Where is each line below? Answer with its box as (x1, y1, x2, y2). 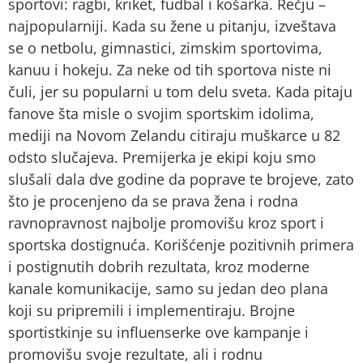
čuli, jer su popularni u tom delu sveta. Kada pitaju (8, 81, 352, 101)
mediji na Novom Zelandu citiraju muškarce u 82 (8, 125, 340, 145)
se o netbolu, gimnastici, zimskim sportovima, (8, 37, 322, 58)
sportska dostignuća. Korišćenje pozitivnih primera (8, 234, 354, 254)
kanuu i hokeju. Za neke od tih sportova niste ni (8, 59, 331, 79)
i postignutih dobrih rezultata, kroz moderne (8, 256, 310, 276)
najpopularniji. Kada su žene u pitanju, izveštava (8, 15, 336, 36)
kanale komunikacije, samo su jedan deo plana (8, 278, 328, 298)
